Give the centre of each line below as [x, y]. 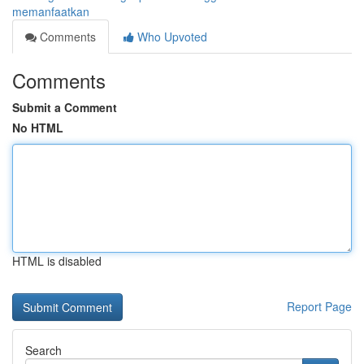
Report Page [319, 306]
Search [43, 350]
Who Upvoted [171, 37]
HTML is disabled [57, 261]
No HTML [38, 128]
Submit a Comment [65, 107]
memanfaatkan [51, 11]
